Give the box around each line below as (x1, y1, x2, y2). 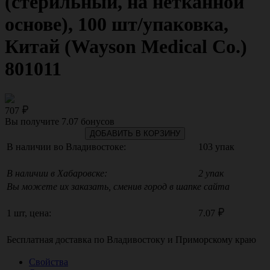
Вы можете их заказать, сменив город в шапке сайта (7, 181, 230, 192)
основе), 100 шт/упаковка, (5, 13, 228, 36)
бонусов (78, 116, 115, 127)
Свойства (29, 256, 68, 267)
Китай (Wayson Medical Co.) (5, 36, 247, 58)
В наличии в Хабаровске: (7, 168, 107, 178)
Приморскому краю (175, 234, 256, 245)
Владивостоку (107, 234, 165, 245)
